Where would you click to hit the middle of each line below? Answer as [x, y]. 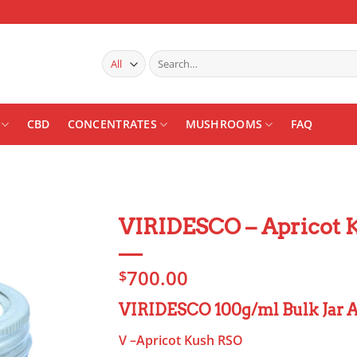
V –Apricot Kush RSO [181, 340]
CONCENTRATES [112, 124]
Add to [63, 259]
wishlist [63, 273]
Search [164, 57]
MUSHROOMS [224, 124]
